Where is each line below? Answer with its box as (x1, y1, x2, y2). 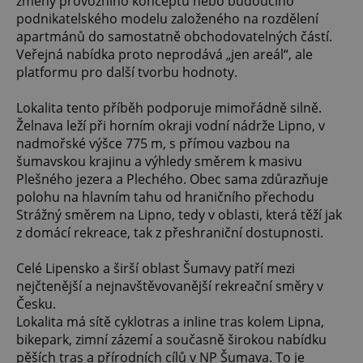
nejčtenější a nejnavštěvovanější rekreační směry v (16, 277, 323, 296)
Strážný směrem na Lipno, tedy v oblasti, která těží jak (16, 206, 342, 224)
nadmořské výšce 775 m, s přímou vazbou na (16, 135, 290, 153)
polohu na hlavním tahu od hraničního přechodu (16, 188, 314, 207)
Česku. (16, 295, 56, 314)
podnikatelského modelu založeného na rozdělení (16, 10, 318, 28)
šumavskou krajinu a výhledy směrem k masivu (16, 152, 302, 171)
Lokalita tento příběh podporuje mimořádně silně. (16, 99, 322, 117)
